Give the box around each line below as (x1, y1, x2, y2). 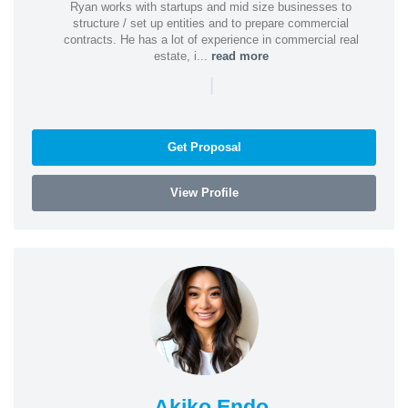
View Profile (169, 185, 239, 199)
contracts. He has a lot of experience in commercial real (63, 32, 359, 46)
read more (210, 48, 269, 63)
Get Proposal (167, 139, 241, 154)
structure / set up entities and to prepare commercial (73, 15, 349, 30)
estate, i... (153, 48, 211, 63)
